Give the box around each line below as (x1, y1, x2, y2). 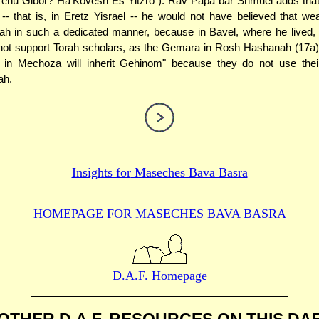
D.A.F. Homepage (112, 268, 207, 283)
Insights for (71, 164, 131, 179)
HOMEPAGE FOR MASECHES (33, 206, 204, 221)
